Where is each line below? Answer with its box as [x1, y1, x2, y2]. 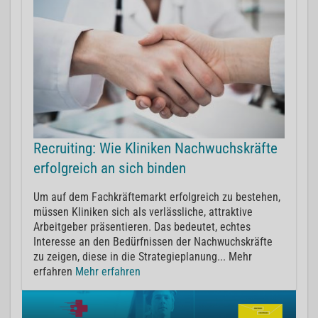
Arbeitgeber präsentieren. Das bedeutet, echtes [33, 219, 251, 234]
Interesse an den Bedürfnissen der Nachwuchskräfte [33, 234, 273, 248]
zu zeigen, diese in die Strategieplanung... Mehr [33, 249, 252, 263]
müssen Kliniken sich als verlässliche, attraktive [33, 204, 253, 219]
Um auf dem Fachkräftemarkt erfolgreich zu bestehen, [33, 190, 280, 204]
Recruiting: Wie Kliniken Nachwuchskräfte [33, 139, 278, 157]
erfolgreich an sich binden [33, 159, 186, 177]
